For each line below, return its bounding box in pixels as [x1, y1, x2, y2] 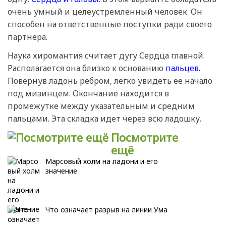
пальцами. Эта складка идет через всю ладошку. [8, 113, 201, 125]
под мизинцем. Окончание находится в [8, 88, 169, 99]
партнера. [8, 31, 47, 43]
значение [45, 166, 77, 176]
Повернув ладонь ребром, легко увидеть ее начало [8, 75, 212, 87]
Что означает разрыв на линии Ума [45, 205, 167, 215]
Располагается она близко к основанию [8, 63, 165, 74]
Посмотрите [111, 130, 178, 145]
